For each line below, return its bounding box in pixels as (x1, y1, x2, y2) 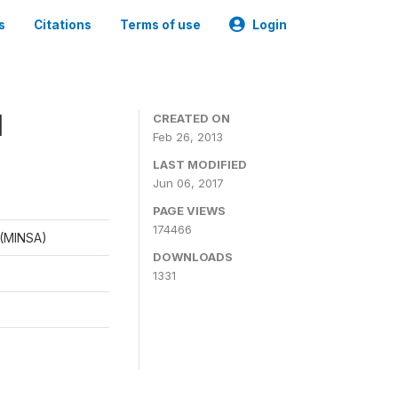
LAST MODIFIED (153, 157, 247, 171)
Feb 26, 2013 (153, 130, 223, 144)
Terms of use (120, 18, 201, 32)
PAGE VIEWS (153, 203, 226, 218)
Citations (34, 18, 92, 32)
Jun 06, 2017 (153, 176, 224, 190)
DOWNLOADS (153, 250, 233, 264)
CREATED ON (153, 111, 230, 125)
